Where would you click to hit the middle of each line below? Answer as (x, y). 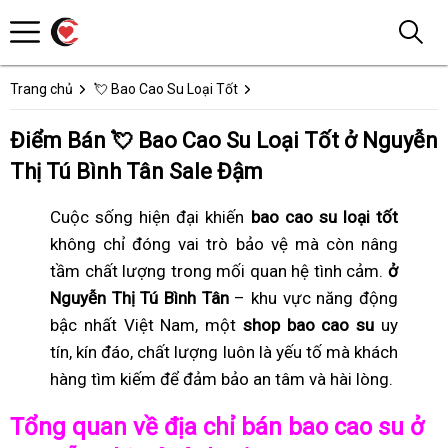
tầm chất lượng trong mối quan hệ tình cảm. (219, 271)
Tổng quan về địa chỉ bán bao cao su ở (217, 427)
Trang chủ (41, 89)
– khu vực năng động (313, 298)
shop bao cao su (308, 325)
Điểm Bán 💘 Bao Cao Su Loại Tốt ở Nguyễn (224, 140)
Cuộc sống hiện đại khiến (150, 217)
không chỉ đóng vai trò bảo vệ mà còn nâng (224, 244)
